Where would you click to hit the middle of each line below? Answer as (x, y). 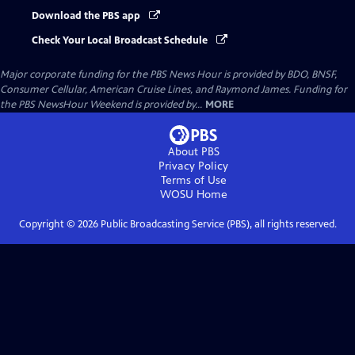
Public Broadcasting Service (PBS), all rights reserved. (217, 224)
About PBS (193, 151)
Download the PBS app (87, 16)
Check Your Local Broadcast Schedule (121, 40)
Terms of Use (193, 180)
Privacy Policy (193, 166)
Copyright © (48, 224)
